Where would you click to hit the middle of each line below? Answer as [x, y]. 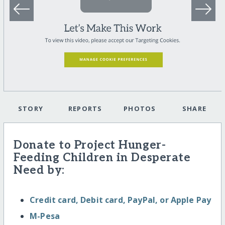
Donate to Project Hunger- [90, 146]
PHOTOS [140, 109]
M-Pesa [45, 216]
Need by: [39, 171]
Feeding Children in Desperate [102, 158]
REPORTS [85, 109]
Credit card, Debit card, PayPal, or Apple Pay [121, 200]
